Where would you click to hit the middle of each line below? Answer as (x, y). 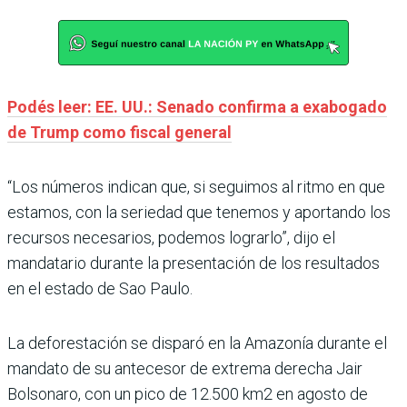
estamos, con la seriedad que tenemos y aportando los (199, 213)
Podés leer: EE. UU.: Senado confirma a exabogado (197, 107)
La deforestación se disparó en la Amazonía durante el (197, 343)
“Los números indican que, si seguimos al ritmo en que (196, 187)
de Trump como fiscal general (119, 133)
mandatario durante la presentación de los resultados (194, 263)
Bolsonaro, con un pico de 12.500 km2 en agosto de (188, 394)
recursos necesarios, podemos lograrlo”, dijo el (171, 238)
